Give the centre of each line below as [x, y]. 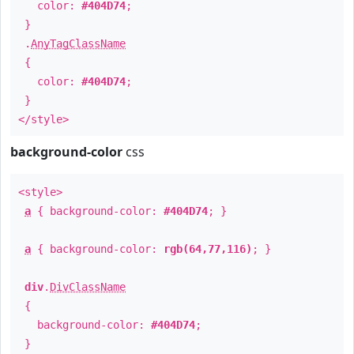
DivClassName [88, 287]
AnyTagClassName [78, 43]
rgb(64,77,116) [208, 249]
